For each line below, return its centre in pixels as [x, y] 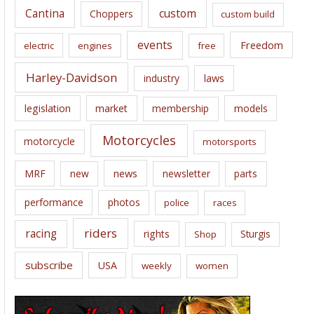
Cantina [45, 14]
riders [101, 233]
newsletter [186, 173]
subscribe [49, 265]
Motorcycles [139, 141]
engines [95, 45]
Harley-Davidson [72, 77]
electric [39, 45]
